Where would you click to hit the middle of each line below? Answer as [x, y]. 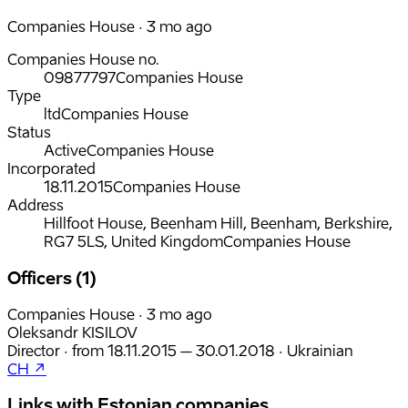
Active [65, 151]
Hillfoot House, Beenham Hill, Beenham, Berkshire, [218, 224]
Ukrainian [320, 350]
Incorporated [51, 169]
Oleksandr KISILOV [72, 332]
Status [29, 133]
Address [36, 205]
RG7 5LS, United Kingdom [133, 242]
